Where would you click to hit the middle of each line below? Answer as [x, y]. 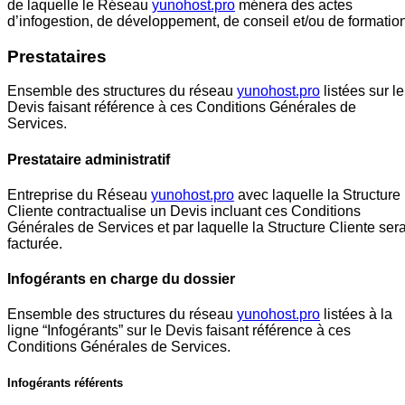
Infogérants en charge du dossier [121, 279]
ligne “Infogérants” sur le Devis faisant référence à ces [179, 331]
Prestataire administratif [89, 159]
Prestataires [57, 56]
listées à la [356, 315]
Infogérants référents [65, 382]
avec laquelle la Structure [317, 194]
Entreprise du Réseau [79, 194]
